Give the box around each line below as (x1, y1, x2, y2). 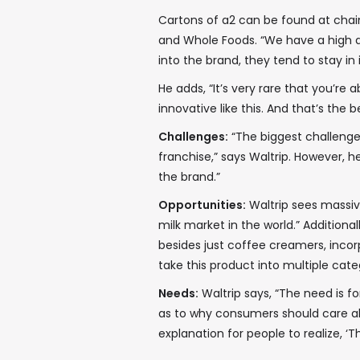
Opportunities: (158, 197, 246, 213)
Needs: (158, 285, 198, 301)
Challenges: (158, 129, 228, 145)
